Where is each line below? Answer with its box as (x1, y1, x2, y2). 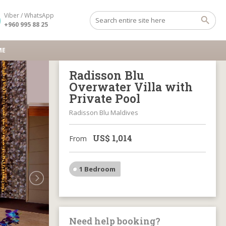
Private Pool (69, 91, 140, 106)
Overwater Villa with (69, 79, 193, 94)
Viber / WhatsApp (4, 11, 54, 20)
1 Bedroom (79, 164, 116, 174)
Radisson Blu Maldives (69, 108, 138, 117)
